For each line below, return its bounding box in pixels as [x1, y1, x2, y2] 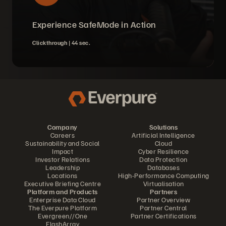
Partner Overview [137, 195, 190, 204]
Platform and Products [27, 187, 98, 196]
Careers [50, 131, 75, 139]
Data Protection [139, 155, 188, 163]
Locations [47, 171, 78, 180]
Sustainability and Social [25, 139, 100, 147]
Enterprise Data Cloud [29, 195, 96, 204]
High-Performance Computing [118, 171, 209, 180]
